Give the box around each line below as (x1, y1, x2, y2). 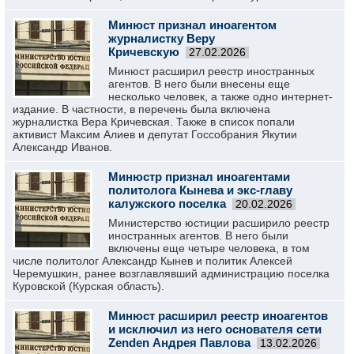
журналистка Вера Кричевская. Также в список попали (13, 115, 295, 128)
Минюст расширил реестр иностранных (108, 65, 314, 77)
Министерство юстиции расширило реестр (108, 217, 330, 229)
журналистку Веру (108, 32, 215, 45)
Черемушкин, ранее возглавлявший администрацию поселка (13, 267, 330, 280)
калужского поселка (108, 197, 226, 210)
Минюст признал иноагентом (108, 18, 277, 32)
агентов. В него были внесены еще (108, 77, 290, 90)
